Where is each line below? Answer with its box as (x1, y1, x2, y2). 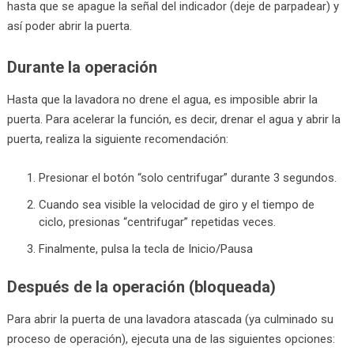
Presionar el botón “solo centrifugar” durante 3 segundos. (39, 170, 337, 185)
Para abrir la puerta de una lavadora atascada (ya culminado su (6, 312, 333, 327)
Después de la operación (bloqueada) (6, 277, 276, 297)
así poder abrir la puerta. (6, 18, 132, 33)
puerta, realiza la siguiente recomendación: (6, 131, 228, 146)
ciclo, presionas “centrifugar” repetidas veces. (39, 214, 277, 229)
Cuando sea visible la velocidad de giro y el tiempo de (39, 197, 315, 212)
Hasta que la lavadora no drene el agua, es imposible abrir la (6, 92, 318, 107)
